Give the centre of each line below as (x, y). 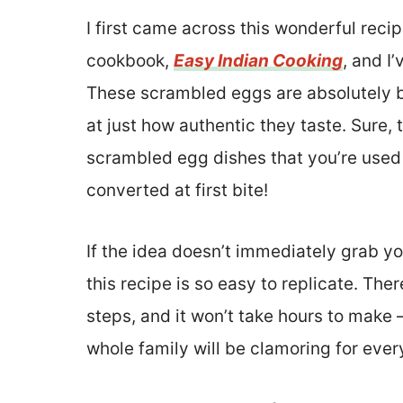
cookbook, (130, 61)
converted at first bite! (177, 191)
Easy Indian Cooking (258, 61)
